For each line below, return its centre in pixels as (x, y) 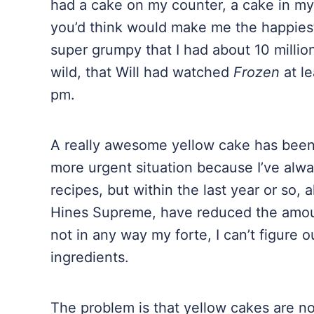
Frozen (259, 72)
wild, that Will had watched (142, 72)
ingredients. (90, 257)
